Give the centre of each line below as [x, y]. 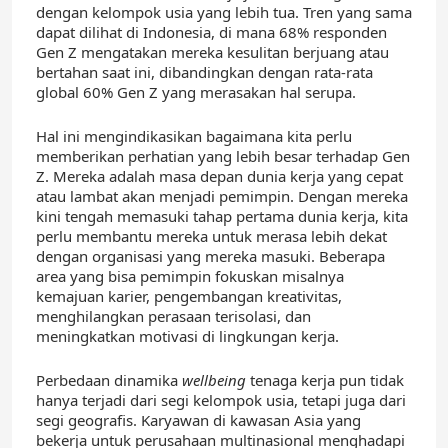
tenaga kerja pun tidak [325, 380]
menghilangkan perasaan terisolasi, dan [173, 316]
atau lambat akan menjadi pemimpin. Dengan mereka [222, 196]
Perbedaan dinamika [109, 380]
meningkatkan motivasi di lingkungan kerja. [187, 336]
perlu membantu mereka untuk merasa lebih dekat [211, 236]
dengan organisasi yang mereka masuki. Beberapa [210, 256]
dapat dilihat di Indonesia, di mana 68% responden [211, 32]
